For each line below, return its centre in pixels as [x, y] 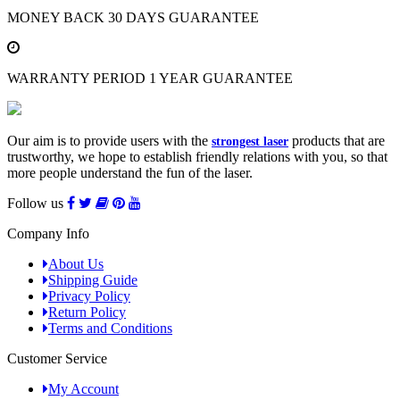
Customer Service [57, 359]
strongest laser [250, 142]
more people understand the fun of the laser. [130, 173]
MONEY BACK [56, 18]
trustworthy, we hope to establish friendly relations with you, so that [197, 157]
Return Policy [87, 312]
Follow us [35, 204]
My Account [83, 389]
